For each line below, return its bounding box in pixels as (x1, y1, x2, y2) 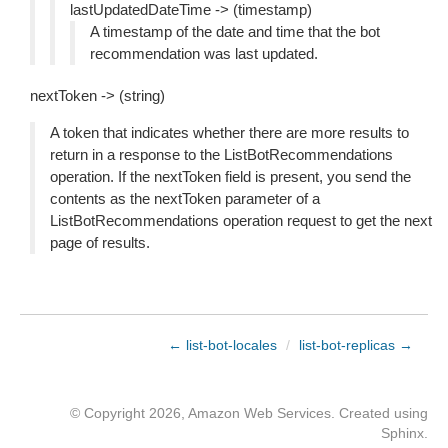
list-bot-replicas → (299, 337, 413, 353)
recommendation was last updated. (90, 45, 318, 62)
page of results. (50, 234, 150, 251)
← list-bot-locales (168, 337, 277, 353)
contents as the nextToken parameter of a (50, 190, 320, 207)
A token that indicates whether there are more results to (50, 124, 409, 141)
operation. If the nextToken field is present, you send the (50, 168, 411, 185)
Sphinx (381, 425, 424, 441)
